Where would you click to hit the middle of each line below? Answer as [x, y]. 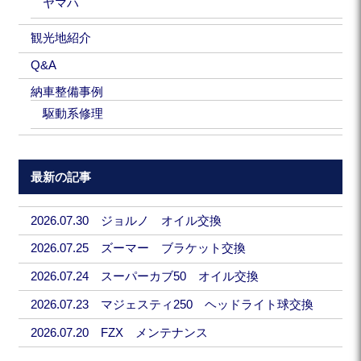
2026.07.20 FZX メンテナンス [120, 332]
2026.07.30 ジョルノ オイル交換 [127, 220]
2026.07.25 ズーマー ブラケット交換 [139, 249]
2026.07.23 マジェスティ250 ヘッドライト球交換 [172, 304]
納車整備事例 [67, 92]
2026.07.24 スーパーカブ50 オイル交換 [145, 277]
